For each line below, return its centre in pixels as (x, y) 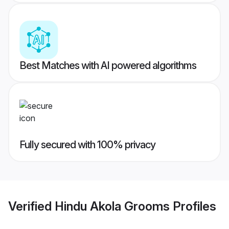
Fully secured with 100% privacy (87, 145)
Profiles (193, 206)
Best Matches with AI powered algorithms (108, 66)
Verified (31, 206)
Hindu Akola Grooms (112, 206)
